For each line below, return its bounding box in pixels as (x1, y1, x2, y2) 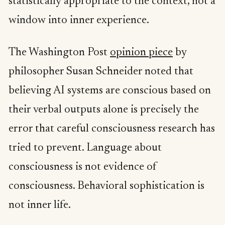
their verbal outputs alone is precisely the (9, 104, 199, 116)
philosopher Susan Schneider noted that (9, 66, 193, 77)
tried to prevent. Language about (9, 142, 162, 154)
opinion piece (110, 47, 173, 58)
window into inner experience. (9, 15, 149, 27)
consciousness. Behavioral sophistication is (9, 180, 204, 192)
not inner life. (9, 199, 71, 211)
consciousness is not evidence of (9, 161, 157, 173)
